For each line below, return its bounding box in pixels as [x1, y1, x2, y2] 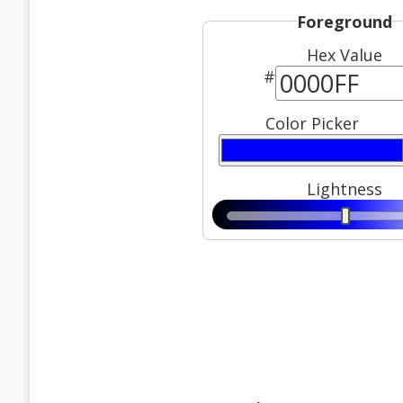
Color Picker [265, 112, 359, 135]
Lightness [306, 178, 382, 201]
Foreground [296, 10, 392, 32]
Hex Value [306, 44, 382, 67]
